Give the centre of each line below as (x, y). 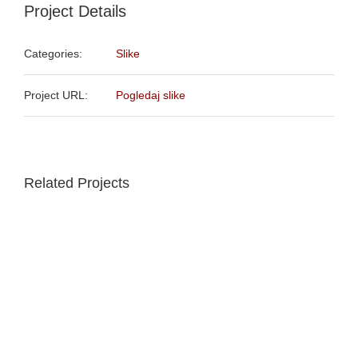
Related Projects (77, 183)
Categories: (53, 53)
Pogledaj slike (151, 95)
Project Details (75, 11)
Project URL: (56, 95)
